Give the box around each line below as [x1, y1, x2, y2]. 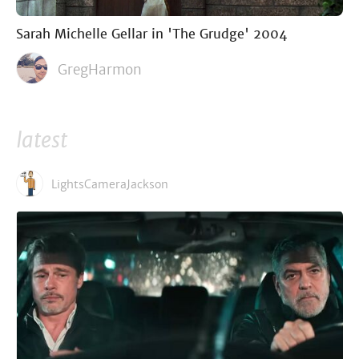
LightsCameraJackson [51, 176, 168, 192]
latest [16, 127, 67, 154]
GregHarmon [58, 60, 142, 79]
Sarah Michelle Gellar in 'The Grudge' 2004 [16, 25, 287, 42]
